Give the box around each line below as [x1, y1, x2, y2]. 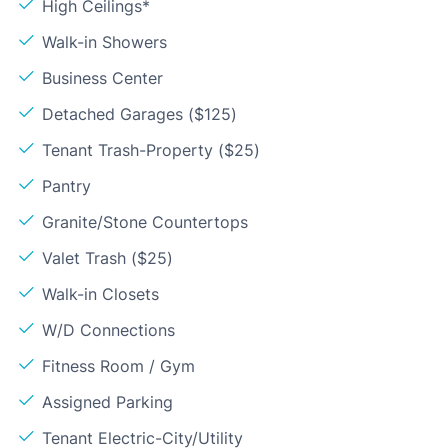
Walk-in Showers [42, 31, 167, 52]
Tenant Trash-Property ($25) [42, 139, 260, 160]
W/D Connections [42, 319, 175, 340]
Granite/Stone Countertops [42, 211, 248, 232]
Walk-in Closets [42, 283, 159, 304]
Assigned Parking [42, 391, 173, 412]
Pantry [42, 175, 91, 196]
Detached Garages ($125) [42, 103, 237, 124]
